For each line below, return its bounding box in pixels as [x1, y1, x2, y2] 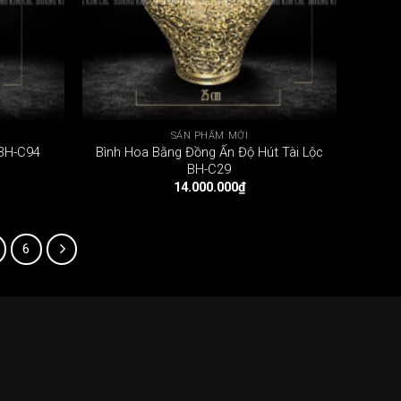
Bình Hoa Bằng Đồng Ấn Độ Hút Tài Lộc [95, 143, 323, 160]
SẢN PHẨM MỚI [170, 129, 249, 141]
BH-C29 [187, 160, 232, 177]
